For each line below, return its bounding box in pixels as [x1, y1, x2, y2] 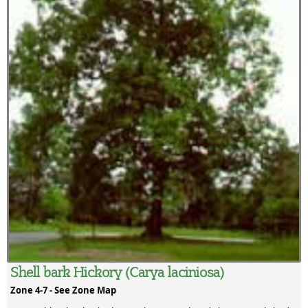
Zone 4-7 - [10, 284, 54, 297]
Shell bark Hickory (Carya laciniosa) [10, 263, 224, 281]
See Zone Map [54, 284, 116, 297]
